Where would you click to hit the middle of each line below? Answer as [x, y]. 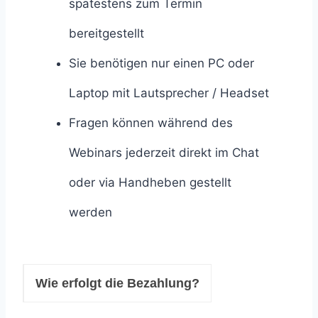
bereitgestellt [106, 33]
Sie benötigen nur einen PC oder [161, 63]
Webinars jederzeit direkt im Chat [164, 152]
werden [91, 212]
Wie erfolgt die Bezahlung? [117, 283]
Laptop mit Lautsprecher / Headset [169, 93]
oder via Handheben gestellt [150, 182]
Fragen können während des [151, 122]
